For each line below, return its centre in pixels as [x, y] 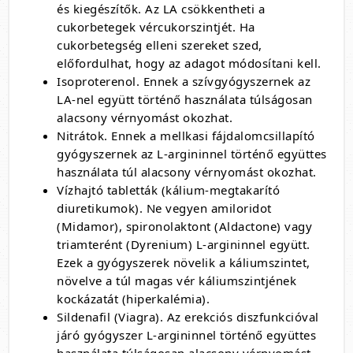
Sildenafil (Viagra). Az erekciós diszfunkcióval [188, 317]
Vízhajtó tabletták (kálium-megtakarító [168, 190]
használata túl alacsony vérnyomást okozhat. [187, 172]
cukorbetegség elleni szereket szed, [160, 45]
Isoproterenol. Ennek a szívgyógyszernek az [184, 81]
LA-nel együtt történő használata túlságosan [185, 99]
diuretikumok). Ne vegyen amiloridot [164, 208]
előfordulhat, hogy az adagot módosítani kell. [189, 63]
